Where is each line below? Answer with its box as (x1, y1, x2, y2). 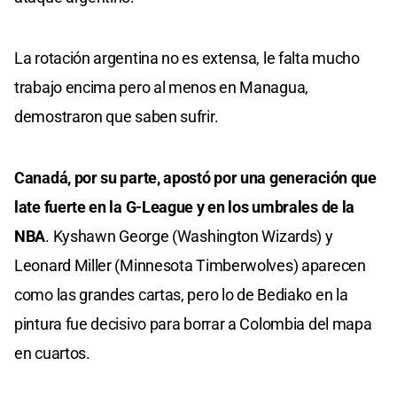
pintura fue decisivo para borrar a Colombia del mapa (14, 314, 372, 333)
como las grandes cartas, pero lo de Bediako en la (14, 284, 348, 304)
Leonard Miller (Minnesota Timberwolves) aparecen (14, 255, 366, 275)
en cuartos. (14, 343, 90, 362)
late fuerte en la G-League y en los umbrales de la (14, 197, 355, 216)
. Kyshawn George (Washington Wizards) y (45, 226, 333, 245)
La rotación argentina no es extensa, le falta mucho (14, 48, 360, 67)
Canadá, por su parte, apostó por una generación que (14, 167, 377, 187)
